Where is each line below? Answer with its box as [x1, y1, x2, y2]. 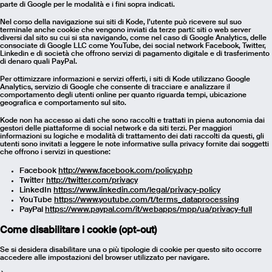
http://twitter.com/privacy [46, 176, 138, 185]
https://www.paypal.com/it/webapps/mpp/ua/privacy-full [45, 205, 252, 214]
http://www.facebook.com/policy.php [58, 166, 192, 175]
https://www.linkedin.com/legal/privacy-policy [53, 186, 220, 194]
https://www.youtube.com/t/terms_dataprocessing [54, 195, 239, 204]
